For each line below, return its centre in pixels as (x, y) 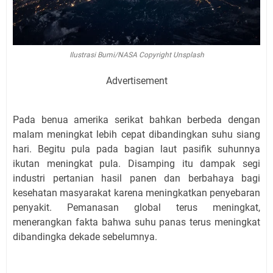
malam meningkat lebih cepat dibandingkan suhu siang (136, 135)
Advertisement (136, 81)
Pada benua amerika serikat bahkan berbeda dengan (136, 120)
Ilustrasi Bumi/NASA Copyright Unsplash (136, 55)
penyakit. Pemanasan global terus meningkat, (136, 208)
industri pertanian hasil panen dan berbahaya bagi (136, 179)
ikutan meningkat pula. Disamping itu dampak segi (136, 164)
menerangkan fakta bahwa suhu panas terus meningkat (136, 222)
